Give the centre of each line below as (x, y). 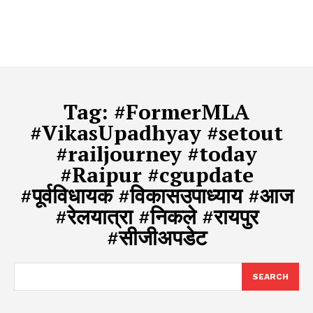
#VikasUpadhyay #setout (156, 132)
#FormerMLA (182, 111)
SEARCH (270, 276)
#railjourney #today (156, 153)
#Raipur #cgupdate (156, 174)
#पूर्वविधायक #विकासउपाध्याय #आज (156, 195)
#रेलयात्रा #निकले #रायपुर (156, 216)
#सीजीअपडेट (156, 237)
